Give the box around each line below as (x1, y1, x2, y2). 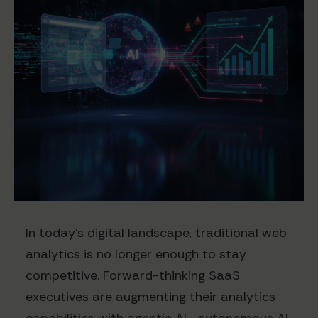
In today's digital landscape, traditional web (26, 224, 287, 242)
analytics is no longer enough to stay (26, 246, 246, 263)
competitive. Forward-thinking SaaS (26, 267, 240, 285)
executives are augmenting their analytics (26, 288, 275, 306)
